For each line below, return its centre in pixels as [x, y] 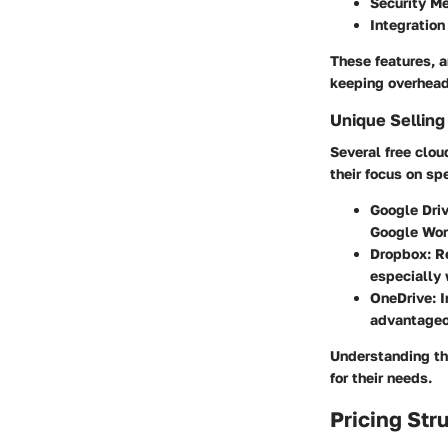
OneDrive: [403, 298]
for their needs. [381, 378]
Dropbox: [400, 254]
